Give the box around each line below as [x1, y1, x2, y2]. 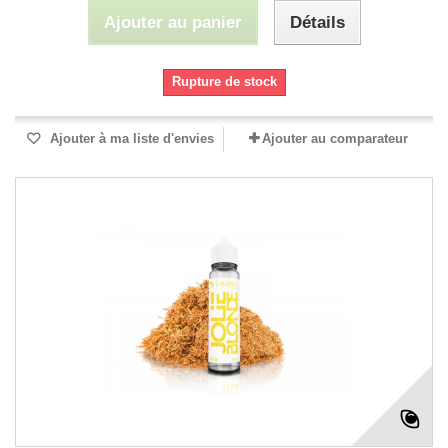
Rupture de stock [171, 74, 277, 90]
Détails [289, 13, 345, 33]
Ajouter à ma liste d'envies [46, 131, 214, 147]
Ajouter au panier [103, 13, 242, 33]
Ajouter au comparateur [262, 131, 408, 147]
